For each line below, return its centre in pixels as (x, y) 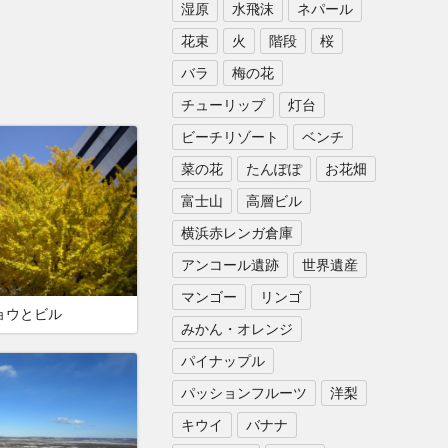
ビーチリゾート (229, 137)
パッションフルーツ (243, 393)
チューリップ (222, 105)
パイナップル (222, 361)
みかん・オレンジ (236, 329)
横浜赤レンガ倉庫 (236, 233)
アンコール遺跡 (229, 265)
